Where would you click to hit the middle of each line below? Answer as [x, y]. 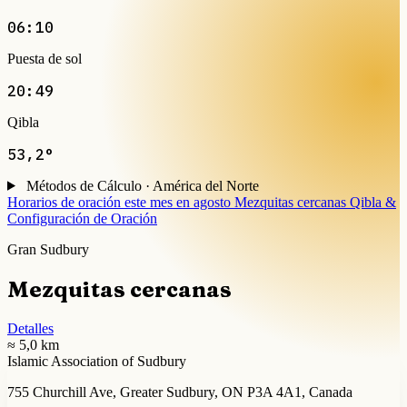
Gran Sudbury [48, 249]
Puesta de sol [45, 58]
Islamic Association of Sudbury [97, 361]
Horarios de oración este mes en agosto [119, 202]
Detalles [30, 328]
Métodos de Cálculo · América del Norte [142, 185]
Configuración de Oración [82, 218]
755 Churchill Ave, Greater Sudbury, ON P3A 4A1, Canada [180, 392]
